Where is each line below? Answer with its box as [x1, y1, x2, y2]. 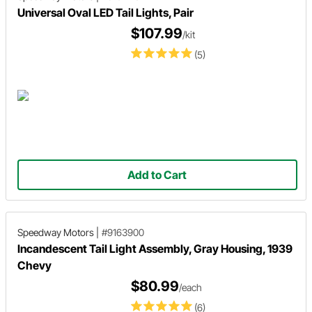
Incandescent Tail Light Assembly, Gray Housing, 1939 [17, 242, 292, 256]
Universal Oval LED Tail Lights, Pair [17, 6, 194, 19]
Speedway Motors [17, 226, 94, 238]
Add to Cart [127, 167, 187, 182]
